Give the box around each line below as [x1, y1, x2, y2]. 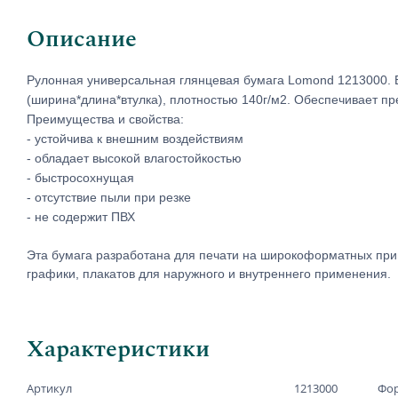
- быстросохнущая [27, 170, 138, 185]
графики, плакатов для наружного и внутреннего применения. [27, 266, 391, 281]
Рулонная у [27, 72, 93, 87]
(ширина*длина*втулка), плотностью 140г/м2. [27, 92, 291, 107]
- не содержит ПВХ [27, 209, 139, 224]
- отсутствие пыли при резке [27, 189, 195, 204]
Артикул [27, 379, 72, 396]
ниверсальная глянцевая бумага [93, 72, 288, 87]
